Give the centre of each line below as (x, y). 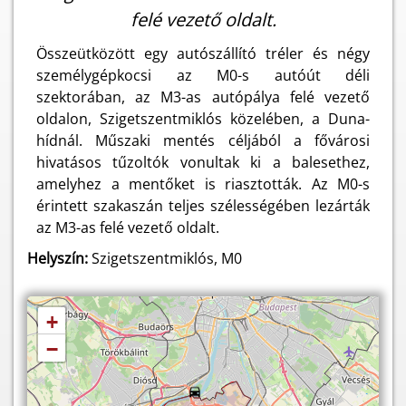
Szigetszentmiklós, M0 (165, 258)
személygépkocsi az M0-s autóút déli (203, 75)
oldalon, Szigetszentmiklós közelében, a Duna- (203, 119)
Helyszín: (58, 258)
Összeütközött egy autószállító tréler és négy (203, 53)
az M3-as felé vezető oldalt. (128, 227)
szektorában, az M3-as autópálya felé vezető (203, 97)
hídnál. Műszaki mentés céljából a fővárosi (203, 140)
